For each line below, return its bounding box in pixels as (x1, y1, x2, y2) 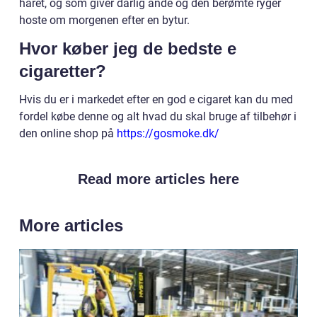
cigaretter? (19, 61, 106, 81)
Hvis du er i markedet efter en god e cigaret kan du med (19, 92, 293, 106)
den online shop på (19, 126, 117, 140)
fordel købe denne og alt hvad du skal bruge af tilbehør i (19, 109, 296, 123)
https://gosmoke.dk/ (117, 126, 219, 140)
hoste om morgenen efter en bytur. (19, 13, 190, 27)
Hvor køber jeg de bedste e (19, 38, 236, 58)
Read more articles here (78, 171, 239, 187)
